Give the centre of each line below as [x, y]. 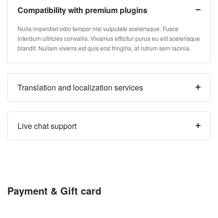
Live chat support [47, 126]
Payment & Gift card [54, 191]
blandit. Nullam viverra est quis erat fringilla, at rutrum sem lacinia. [104, 48]
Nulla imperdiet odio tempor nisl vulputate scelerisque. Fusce [98, 28]
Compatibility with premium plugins [82, 10]
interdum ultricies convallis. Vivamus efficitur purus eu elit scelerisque [109, 38]
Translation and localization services [80, 87]
